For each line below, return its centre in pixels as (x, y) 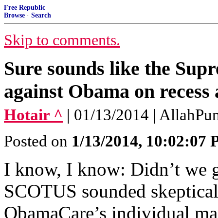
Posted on (38, 141)
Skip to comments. (62, 40)
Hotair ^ (33, 115)
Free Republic (25, 8)
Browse (14, 15)
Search (41, 15)
